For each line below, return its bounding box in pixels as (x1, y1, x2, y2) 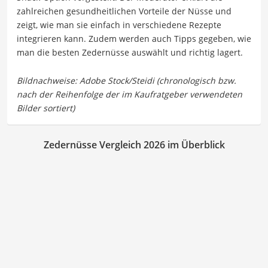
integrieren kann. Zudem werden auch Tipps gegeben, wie (17, 32, 251, 44)
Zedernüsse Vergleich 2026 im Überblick (43, 138, 225, 151)
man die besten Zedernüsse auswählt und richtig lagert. (17, 46, 243, 58)
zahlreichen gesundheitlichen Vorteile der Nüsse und (17, 5, 232, 17)
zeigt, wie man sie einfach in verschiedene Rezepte (17, 19, 221, 31)
